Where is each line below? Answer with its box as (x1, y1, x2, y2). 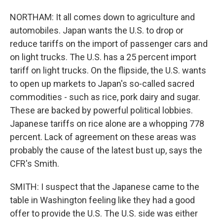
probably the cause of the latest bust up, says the (10, 145, 202, 155)
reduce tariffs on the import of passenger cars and (10, 38, 208, 49)
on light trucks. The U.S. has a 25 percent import (10, 52, 196, 62)
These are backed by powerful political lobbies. (10, 105, 193, 115)
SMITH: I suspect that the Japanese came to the (10, 182, 199, 192)
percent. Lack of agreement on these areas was (10, 132, 196, 142)
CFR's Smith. (10, 158, 59, 169)
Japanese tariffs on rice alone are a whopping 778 (10, 118, 204, 129)
